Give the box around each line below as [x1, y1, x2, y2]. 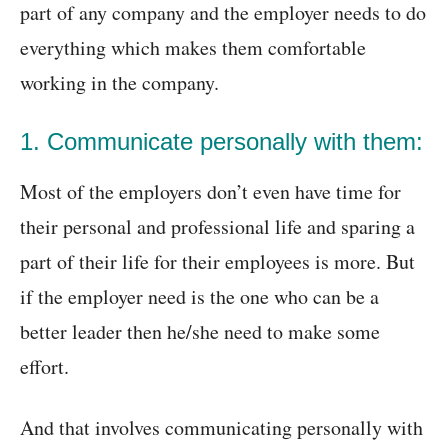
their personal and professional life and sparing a [20, 213, 415, 241]
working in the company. [20, 69, 219, 97]
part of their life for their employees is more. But [20, 248, 415, 276]
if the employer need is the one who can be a [20, 283, 379, 311]
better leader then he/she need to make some [20, 318, 380, 346]
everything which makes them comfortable [20, 34, 366, 62]
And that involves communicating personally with [20, 414, 423, 442]
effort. [20, 353, 69, 381]
